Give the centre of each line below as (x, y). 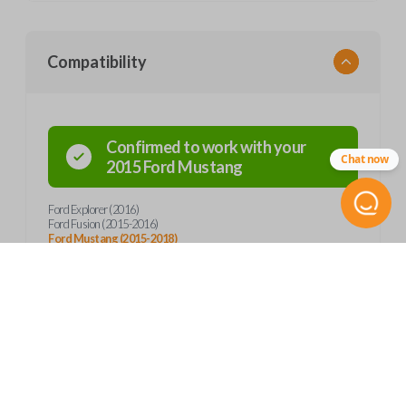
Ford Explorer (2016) (93, 209)
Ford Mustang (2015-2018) (112, 238)
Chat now (364, 159)
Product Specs (101, 323)
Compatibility (97, 62)
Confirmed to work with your (206, 147)
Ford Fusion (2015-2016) (103, 224)
